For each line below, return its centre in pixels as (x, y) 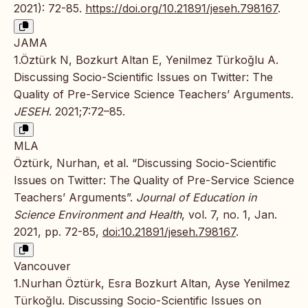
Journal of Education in (196, 198)
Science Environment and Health (98, 215)
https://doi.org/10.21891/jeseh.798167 (181, 9)
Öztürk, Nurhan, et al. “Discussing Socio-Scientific (145, 163)
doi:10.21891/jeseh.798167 (169, 232)
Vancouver (42, 266)
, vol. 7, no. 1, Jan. (229, 215)
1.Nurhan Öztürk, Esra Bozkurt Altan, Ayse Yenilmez (152, 284)
